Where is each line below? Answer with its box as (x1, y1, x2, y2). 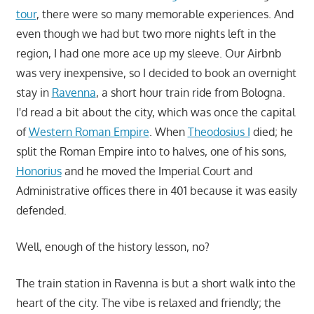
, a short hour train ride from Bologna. (95, 86, 285, 100)
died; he (250, 125, 293, 139)
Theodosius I (187, 125, 250, 139)
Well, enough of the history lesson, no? (15, 240, 210, 254)
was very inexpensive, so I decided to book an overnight (15, 66, 296, 81)
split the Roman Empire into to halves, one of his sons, (15, 144, 287, 159)
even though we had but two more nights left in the (15, 27, 276, 41)
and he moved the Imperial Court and (61, 164, 252, 179)
